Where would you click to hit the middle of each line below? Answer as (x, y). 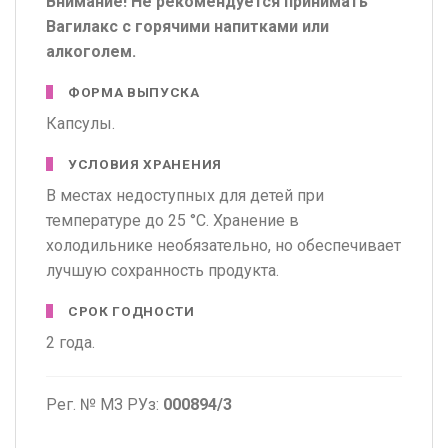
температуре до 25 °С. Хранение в (172, 221)
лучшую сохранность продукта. (162, 271)
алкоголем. (91, 52)
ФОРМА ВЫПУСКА (134, 92)
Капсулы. (80, 124)
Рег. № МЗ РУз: (104, 404)
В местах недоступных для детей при (185, 196)
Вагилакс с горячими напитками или (187, 27)
